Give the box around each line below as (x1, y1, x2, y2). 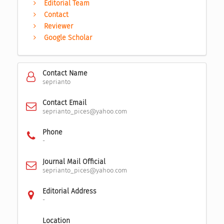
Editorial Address (42, 187, 96, 196)
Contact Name (42, 69, 87, 78)
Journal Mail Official (42, 157, 105, 166)
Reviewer (44, 22, 73, 31)
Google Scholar (44, 33, 92, 42)
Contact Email (42, 98, 86, 107)
